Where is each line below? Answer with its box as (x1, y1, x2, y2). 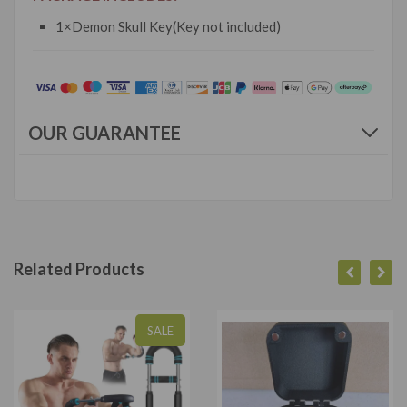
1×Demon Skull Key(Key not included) (55, 17, 281, 35)
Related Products (14, 259, 144, 280)
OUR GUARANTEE (28, 122, 181, 144)
